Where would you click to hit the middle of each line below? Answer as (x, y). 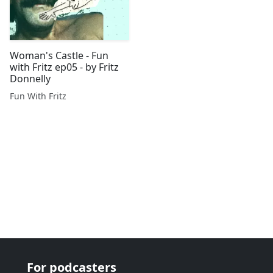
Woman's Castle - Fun (59, 55)
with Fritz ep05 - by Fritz (64, 67)
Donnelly (30, 79)
